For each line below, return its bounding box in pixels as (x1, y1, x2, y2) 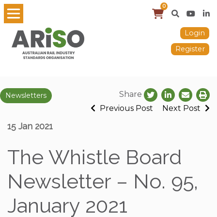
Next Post (162, 103, 202, 113)
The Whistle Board (7, 145, 182, 169)
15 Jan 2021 (7, 121, 53, 131)
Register (175, 45, 205, 53)
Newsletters (5, 91, 46, 100)
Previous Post (98, 103, 153, 113)
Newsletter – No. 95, (7, 169, 198, 193)
